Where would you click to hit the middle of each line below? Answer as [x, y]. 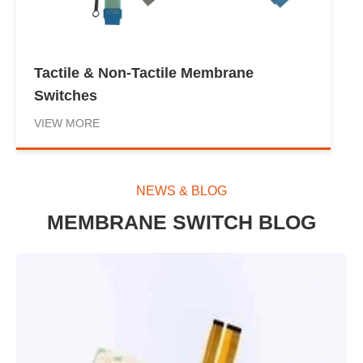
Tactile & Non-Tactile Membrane [144, 73]
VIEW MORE [67, 123]
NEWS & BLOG [181, 190]
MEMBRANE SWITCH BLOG [181, 222]
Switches [66, 95]
